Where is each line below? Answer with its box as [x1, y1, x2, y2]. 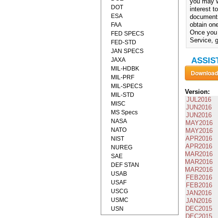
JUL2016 [186, 96, 212, 104]
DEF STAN [111, 162, 139, 168]
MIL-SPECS [111, 83, 143, 90]
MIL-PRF [111, 74, 134, 81]
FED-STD [111, 39, 136, 46]
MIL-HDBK [111, 65, 139, 72]
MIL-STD [111, 91, 134, 98]
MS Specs [111, 109, 138, 116]
